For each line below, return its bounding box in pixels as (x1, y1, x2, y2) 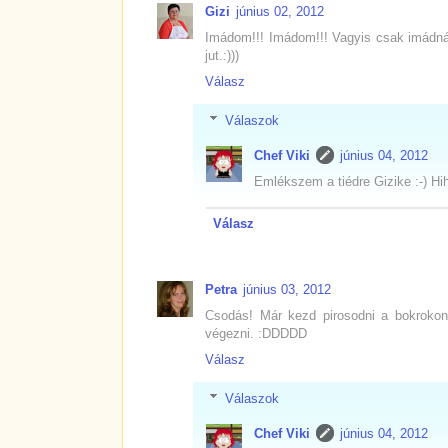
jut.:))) (205, 48, 239, 64)
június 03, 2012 (243, 282, 331, 298)
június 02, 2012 (236, 4, 324, 20)
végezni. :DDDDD (205, 326, 307, 342)
